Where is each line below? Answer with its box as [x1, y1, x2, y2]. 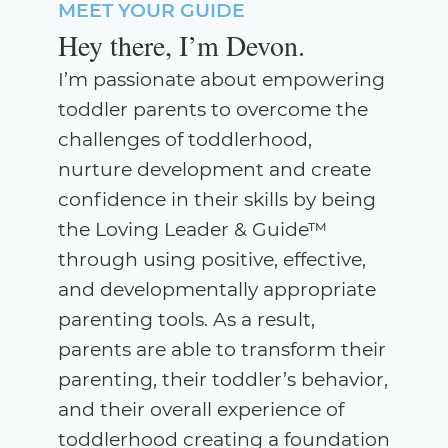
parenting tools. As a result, [57, 307, 315, 331]
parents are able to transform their [57, 337, 386, 361]
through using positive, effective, [57, 247, 366, 271]
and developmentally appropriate [57, 277, 376, 301]
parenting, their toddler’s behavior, [57, 367, 388, 391]
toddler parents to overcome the [57, 97, 368, 121]
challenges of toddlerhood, [57, 127, 312, 151]
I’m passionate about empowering [57, 67, 385, 91]
